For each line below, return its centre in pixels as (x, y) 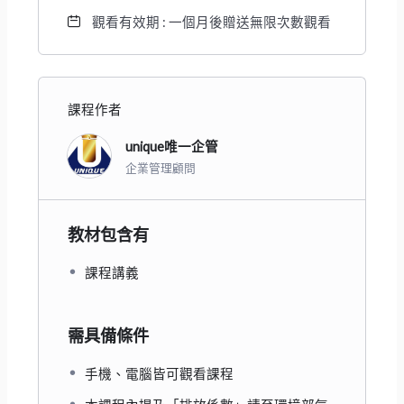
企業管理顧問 (160, 168)
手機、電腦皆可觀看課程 (159, 373)
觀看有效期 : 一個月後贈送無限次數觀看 (211, 22)
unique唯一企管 (171, 147)
